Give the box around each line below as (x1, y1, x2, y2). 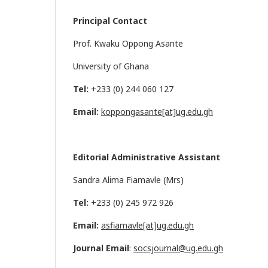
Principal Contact (73, 15, 147, 27)
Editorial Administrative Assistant (73, 151, 220, 163)
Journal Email (73, 242, 129, 254)
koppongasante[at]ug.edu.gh (101, 106, 213, 118)
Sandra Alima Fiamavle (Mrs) (73, 174, 184, 186)
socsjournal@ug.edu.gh (133, 242, 223, 254)
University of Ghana (73, 60, 149, 72)
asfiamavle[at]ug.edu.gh (101, 220, 194, 232)
